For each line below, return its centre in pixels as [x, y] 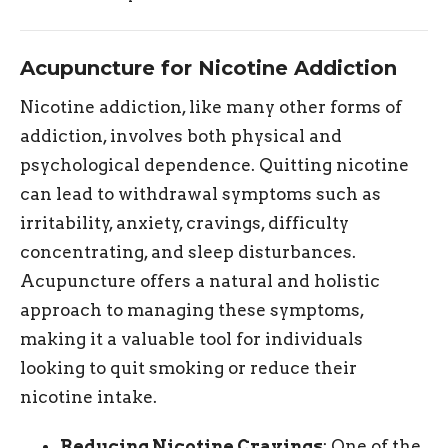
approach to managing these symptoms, [192, 310]
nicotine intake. [88, 397]
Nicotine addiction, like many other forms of [211, 107]
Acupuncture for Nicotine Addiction [208, 67]
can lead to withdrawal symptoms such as [200, 194]
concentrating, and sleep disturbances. [188, 252]
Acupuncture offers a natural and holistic [200, 281]
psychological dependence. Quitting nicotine [214, 165]
